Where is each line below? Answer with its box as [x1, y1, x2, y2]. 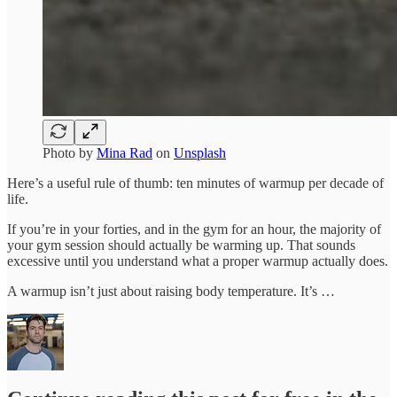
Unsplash [174, 144, 226, 160]
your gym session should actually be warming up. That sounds [7, 237, 355, 253]
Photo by [43, 144, 97, 160]
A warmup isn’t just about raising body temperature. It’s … [7, 283, 335, 299]
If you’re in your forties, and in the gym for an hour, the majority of [7, 221, 381, 237]
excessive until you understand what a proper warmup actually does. [7, 253, 388, 269]
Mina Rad [97, 144, 152, 160]
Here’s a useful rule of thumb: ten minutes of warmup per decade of [7, 175, 384, 191]
